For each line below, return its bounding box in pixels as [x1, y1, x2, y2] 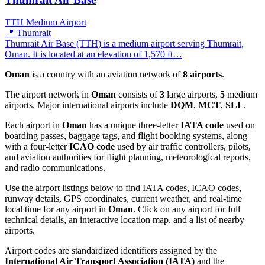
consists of [116, 89, 160, 100]
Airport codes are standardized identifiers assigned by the [5, 245, 217, 256]
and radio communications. [5, 163, 105, 173]
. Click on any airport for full [133, 204, 240, 215]
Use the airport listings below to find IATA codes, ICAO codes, [5, 183, 241, 193]
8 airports [183, 69, 222, 80]
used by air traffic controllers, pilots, [115, 141, 251, 152]
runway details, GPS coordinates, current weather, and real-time [5, 193, 242, 204]
